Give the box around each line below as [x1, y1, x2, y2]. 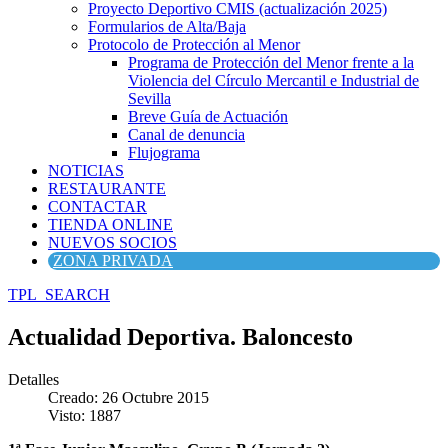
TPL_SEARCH [8, 286, 110, 303]
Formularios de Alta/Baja [88, 18, 246, 35]
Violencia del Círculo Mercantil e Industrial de [128, 72, 419, 89]
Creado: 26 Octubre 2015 [48, 388, 209, 406]
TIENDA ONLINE [48, 216, 173, 233]
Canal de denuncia [128, 126, 245, 143]
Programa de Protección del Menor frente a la [128, 54, 414, 71]
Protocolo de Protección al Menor [88, 36, 300, 53]
